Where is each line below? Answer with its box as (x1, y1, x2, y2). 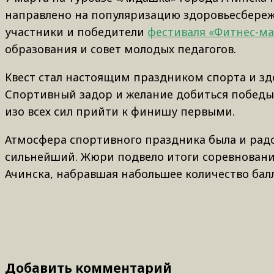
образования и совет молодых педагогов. (5, 41, 236, 56)
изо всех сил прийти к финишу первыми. (5, 103, 235, 119)
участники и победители (5, 24, 147, 39)
